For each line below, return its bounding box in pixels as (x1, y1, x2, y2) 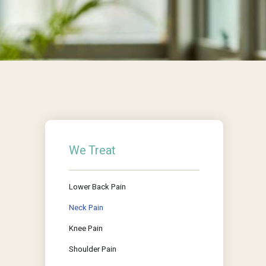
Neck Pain (69, 202, 103, 213)
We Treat (69, 142, 116, 159)
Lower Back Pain (69, 181, 126, 192)
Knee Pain (69, 223, 103, 234)
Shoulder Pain (69, 243, 116, 255)
